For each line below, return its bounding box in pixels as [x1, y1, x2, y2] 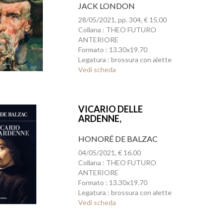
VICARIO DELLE [78, 104, 143, 114]
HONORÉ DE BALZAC [78, 134, 158, 143]
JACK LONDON [78, 1, 135, 10]
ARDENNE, [78, 113, 121, 124]
